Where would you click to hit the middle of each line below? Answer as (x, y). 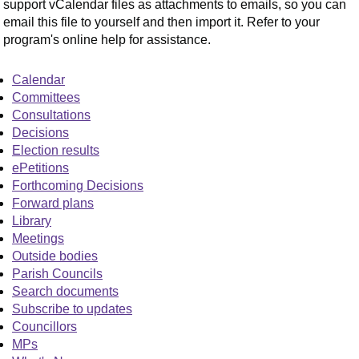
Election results (56, 150)
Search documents (65, 291)
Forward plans (53, 203)
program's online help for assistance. (107, 39)
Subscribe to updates (72, 309)
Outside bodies (55, 256)
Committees (46, 97)
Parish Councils (57, 273)
